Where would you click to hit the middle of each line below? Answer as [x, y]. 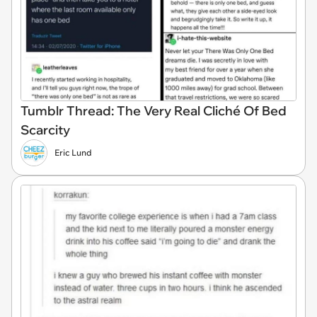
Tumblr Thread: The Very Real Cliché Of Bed [154, 111]
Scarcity [45, 130]
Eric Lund [73, 153]
